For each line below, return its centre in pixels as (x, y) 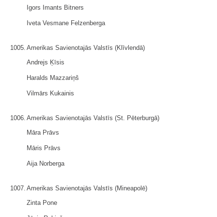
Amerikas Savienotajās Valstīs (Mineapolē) (87, 188)
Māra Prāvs (43, 132)
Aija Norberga (46, 163)
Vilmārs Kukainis (50, 93)
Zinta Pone (42, 203)
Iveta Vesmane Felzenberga (66, 23)
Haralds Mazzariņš (53, 78)
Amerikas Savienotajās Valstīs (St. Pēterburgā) (93, 118)
